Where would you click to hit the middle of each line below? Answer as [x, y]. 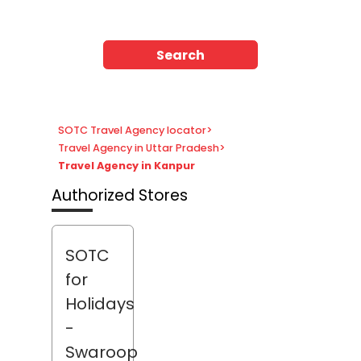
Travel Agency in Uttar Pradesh [139, 148]
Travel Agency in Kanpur [127, 166]
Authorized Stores [120, 195]
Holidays [100, 304]
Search [180, 55]
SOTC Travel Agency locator [132, 131]
